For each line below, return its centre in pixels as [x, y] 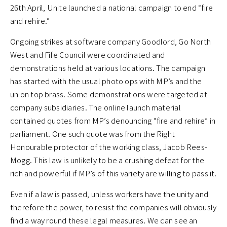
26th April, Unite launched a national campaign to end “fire [112, 8]
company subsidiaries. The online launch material [96, 107]
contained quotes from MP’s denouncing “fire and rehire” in [113, 121]
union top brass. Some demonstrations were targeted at [109, 94]
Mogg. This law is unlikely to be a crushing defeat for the [107, 160]
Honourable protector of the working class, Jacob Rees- [109, 147]
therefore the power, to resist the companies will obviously [113, 207]
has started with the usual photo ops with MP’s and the [106, 81]
